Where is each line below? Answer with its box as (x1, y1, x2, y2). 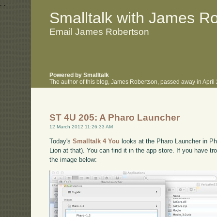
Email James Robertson (49, 26, 150, 37)
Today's (49, 137, 73, 145)
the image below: (49, 155, 97, 163)
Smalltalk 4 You (73, 137, 120, 145)
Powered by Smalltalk (49, 72, 109, 78)
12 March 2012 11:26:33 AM (49, 124, 113, 130)
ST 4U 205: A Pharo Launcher (49, 112, 180, 123)
